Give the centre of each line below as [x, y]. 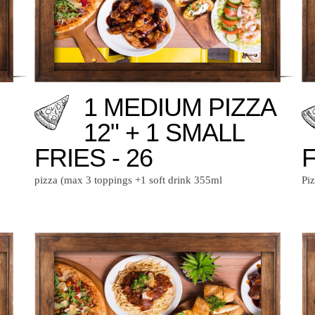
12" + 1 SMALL [164, 132]
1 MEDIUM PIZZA [179, 107]
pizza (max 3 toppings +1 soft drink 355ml [128, 180]
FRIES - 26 [94, 157]
